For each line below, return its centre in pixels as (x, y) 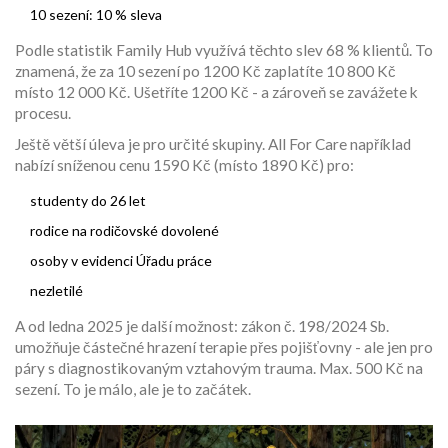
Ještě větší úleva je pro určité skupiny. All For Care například (213, 144)
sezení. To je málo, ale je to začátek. (133, 389)
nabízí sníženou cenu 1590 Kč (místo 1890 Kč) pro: (184, 165)
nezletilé (56, 291)
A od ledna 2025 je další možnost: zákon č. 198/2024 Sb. (202, 326)
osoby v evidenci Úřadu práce (121, 261)
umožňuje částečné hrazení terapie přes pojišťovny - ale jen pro (224, 347)
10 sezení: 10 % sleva (96, 15)
